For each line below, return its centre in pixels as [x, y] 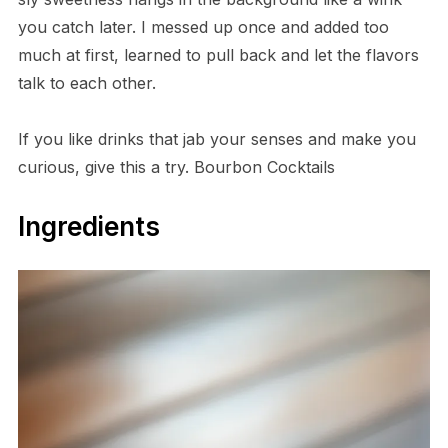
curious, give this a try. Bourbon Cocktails [176, 167]
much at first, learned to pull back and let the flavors [218, 55]
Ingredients [88, 227]
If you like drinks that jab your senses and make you [216, 139]
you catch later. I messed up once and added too [203, 27]
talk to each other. [86, 83]
